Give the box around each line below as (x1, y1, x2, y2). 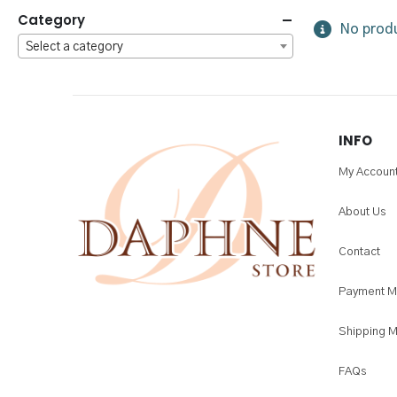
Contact (339, 246, 380, 258)
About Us (339, 206, 385, 218)
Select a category (26, 41, 123, 53)
